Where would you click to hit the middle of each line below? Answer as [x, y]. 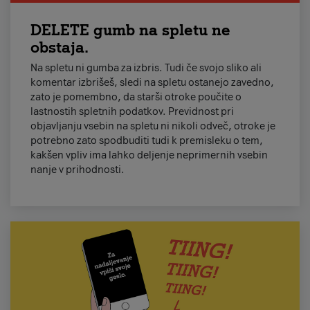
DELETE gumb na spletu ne [130, 30]
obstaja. [59, 47]
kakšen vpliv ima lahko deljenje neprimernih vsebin [149, 155]
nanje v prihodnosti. [78, 170]
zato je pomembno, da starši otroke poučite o [136, 97]
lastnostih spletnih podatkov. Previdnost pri [132, 112]
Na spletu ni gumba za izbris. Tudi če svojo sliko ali [146, 68]
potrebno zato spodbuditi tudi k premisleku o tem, [146, 141]
